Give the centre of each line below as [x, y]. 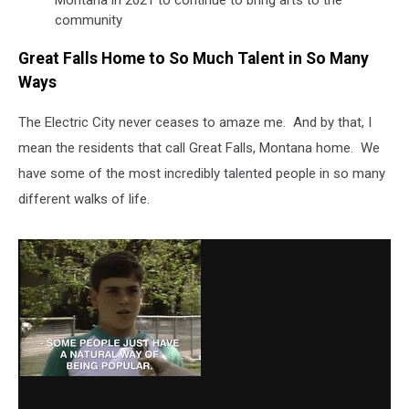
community [89, 20]
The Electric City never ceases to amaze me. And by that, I [195, 123]
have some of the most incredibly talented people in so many [202, 174]
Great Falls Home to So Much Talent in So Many [194, 58]
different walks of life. [84, 199]
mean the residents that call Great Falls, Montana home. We [199, 148]
